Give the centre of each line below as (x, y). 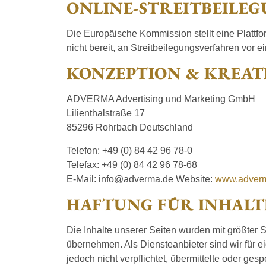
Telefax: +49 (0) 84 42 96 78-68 (132, 164)
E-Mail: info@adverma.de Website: (141, 179)
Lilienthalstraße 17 (106, 113)
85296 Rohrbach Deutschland (130, 128)
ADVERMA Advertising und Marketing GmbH (161, 99)
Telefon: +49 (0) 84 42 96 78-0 (129, 150)
